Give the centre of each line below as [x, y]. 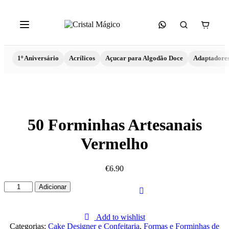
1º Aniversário [38, 58]
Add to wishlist [120, 217]
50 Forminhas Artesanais [114, 125]
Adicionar [53, 187]
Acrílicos [82, 58]
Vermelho [114, 144]
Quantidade [22, 186]
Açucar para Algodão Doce [144, 58]
